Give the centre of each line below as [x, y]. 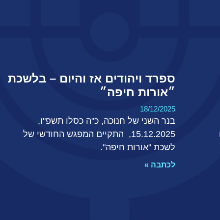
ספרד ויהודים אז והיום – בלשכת [91, 79]
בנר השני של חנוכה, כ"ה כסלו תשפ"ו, [106, 121]
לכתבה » [160, 165]
